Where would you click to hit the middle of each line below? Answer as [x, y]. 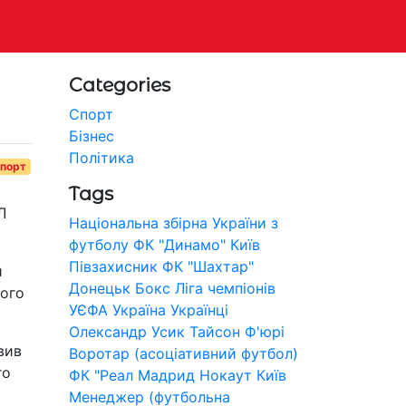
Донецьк [100, 288]
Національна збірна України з [174, 222]
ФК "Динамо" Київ [197, 244]
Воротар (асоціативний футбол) [184, 353]
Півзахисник [113, 266]
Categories [120, 84]
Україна [139, 309]
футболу [99, 244]
